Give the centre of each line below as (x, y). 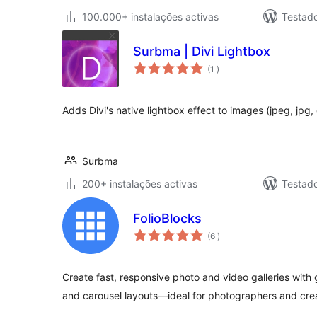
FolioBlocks (167, 218)
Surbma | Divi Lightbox (202, 51)
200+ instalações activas (140, 184)
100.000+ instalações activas (150, 17)
